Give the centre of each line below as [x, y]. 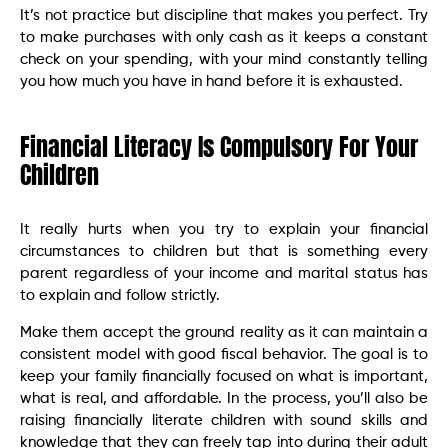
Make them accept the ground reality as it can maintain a [224, 332]
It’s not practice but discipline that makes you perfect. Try [224, 16]
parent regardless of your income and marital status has [224, 274]
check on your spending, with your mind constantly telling [224, 60]
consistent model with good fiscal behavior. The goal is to [224, 354]
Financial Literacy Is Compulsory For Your [219, 147]
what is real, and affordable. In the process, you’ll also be [224, 398]
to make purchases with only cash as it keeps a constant [224, 38]
